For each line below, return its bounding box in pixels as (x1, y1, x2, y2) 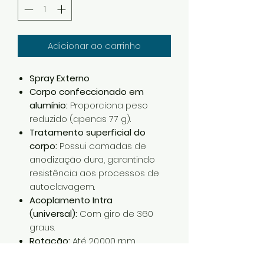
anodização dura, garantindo (29, 153, 155, 166)
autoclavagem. (29, 180, 95, 193)
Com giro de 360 (77, 207, 153, 220)
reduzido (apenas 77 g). (29, 112, 131, 125)
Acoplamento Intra (29, 193, 113, 206)
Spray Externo (29, 71, 90, 84)
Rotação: (29, 234, 70, 247)
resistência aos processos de (29, 166, 159, 179)
